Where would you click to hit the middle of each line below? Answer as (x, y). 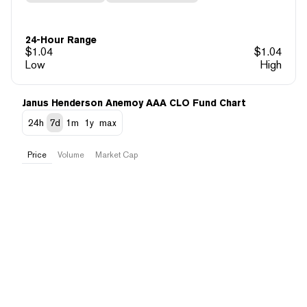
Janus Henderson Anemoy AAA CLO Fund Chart (134, 102)
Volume (71, 155)
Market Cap (116, 155)
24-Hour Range (61, 39)
